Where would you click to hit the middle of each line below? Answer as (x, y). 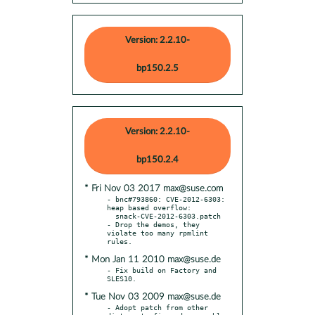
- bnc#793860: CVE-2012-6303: (166, 199)
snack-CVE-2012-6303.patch (111, 216)
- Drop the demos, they (153, 224)
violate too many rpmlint (157, 232)
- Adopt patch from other (157, 307)
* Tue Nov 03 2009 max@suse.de (153, 297)
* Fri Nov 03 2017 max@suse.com (154, 188)
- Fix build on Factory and (162, 270)
